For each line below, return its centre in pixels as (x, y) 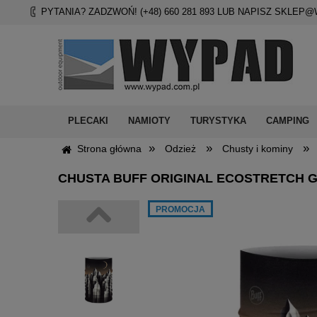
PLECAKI (88, 121)
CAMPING (288, 121)
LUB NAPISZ (244, 12)
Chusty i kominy (258, 149)
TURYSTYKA (218, 121)
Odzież (181, 149)
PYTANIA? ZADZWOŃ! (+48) (103, 12)
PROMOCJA (181, 209)
